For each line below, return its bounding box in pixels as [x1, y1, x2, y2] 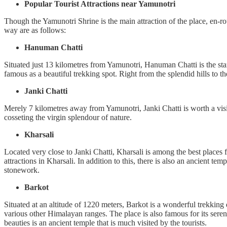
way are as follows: [4, 26, 66, 35]
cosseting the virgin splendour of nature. [4, 113, 132, 122]
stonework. [4, 166, 40, 175]
